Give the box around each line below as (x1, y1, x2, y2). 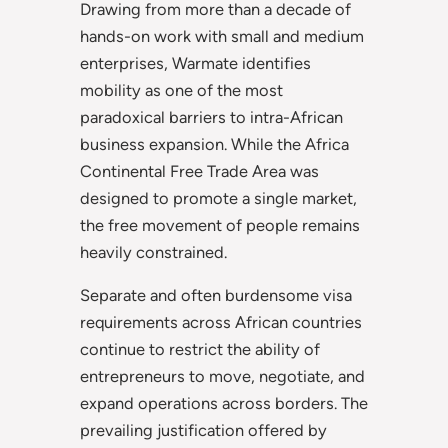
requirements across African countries (80, 312, 362, 333)
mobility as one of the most (80, 79, 283, 100)
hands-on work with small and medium (80, 25, 364, 46)
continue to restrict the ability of (80, 339, 320, 360)
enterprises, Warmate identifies (80, 52, 311, 73)
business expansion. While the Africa (80, 133, 349, 154)
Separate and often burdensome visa (80, 285, 352, 306)
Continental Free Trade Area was (80, 160, 319, 181)
